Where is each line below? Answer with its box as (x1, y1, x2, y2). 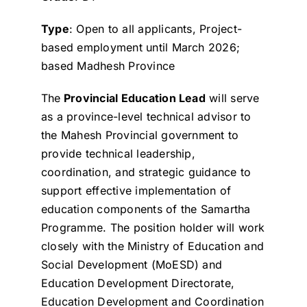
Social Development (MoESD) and (40, 258, 223, 272)
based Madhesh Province (40, 59, 175, 73)
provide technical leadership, (40, 147, 195, 161)
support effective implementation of (40, 184, 232, 198)
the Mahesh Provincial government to (40, 128, 239, 143)
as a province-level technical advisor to (40, 110, 251, 124)
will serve (205, 91, 260, 106)
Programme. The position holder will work (40, 221, 265, 235)
